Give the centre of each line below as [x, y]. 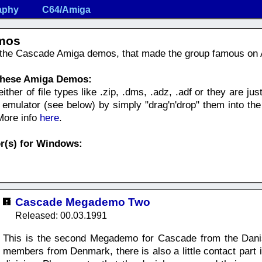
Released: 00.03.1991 [61, 216]
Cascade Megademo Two [83, 202]
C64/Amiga [66, 10]
